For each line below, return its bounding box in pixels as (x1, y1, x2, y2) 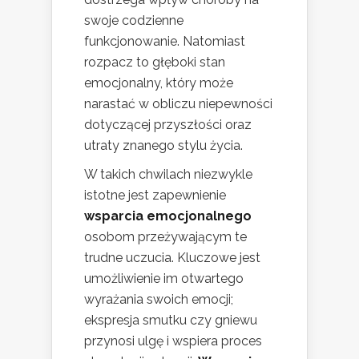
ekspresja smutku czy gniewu (84, 312, 257, 328)
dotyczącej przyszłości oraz (84, 116, 252, 132)
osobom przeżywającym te (84, 228, 247, 244)
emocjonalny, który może (84, 75, 233, 91)
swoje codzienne (84, 12, 184, 28)
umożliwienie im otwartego (84, 270, 244, 286)
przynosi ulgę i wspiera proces (84, 333, 262, 349)
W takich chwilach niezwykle (84, 166, 252, 182)
